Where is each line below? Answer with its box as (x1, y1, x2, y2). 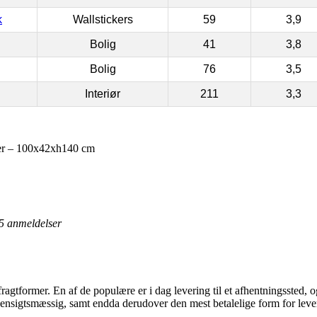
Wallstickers (72, 13, 133, 25)
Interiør (85, 87, 120, 100)
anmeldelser (4, 217, 62, 229)
